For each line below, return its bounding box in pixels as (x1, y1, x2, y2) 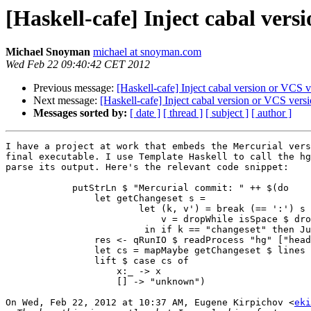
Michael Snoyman (6, 46, 90, 58)
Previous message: (33, 82, 117, 94)
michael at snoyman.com (93, 46, 201, 58)
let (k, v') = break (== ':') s (6, 203, 305, 215)
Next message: (33, 94, 100, 107)
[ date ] (130, 107, 160, 119)
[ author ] (251, 107, 292, 119)
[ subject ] (205, 107, 249, 119)
